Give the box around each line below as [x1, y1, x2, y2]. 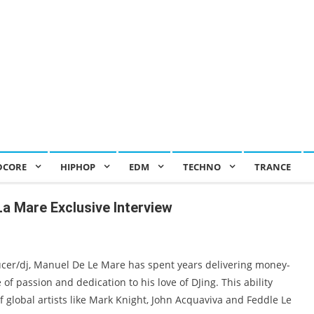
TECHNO [183, 161, 221, 173]
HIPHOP [60, 161, 95, 173]
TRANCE [254, 161, 291, 173]
